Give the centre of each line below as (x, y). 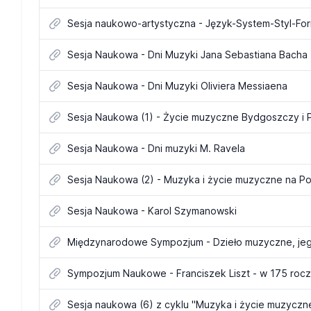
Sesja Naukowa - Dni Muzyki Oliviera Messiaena (177, 86)
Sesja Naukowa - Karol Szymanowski (152, 211)
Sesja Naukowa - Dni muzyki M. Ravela (156, 148)
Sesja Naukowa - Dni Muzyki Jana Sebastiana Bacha (187, 54)
